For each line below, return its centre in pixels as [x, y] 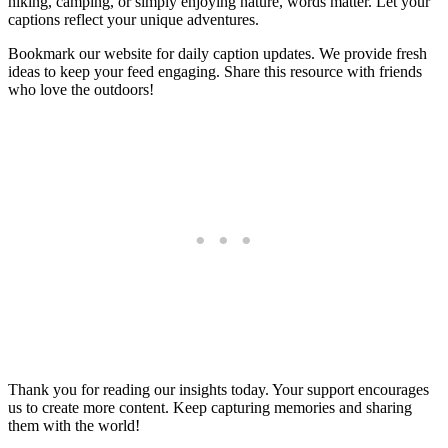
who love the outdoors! [81, 90]
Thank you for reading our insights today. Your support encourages [218, 390]
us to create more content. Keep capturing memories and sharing [210, 408]
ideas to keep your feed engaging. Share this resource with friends [215, 72]
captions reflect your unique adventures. [133, 20]
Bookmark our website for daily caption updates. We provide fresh [217, 54]
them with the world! [74, 426]
